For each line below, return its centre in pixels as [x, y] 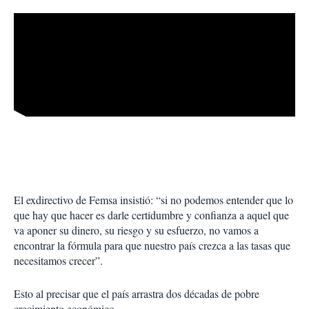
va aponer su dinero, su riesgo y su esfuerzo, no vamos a [136, 230]
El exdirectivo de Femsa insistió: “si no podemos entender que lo [153, 199]
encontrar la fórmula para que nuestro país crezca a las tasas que [152, 245]
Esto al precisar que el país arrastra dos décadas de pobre [137, 293]
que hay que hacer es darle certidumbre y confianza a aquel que [151, 215]
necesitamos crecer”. [58, 260]
